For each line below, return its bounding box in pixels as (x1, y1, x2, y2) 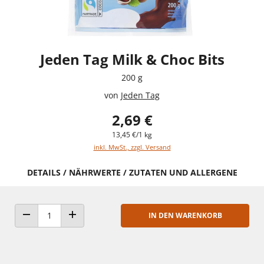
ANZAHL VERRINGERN (25, 221, 95, 230)
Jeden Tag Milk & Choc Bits (39, 49, 225, 69)
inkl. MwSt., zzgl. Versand (93, 142, 171, 151)
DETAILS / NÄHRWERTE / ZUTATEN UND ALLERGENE (27, 166, 237, 178)
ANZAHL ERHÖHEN (71, 221, 131, 230)
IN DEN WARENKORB (148, 210, 222, 220)
